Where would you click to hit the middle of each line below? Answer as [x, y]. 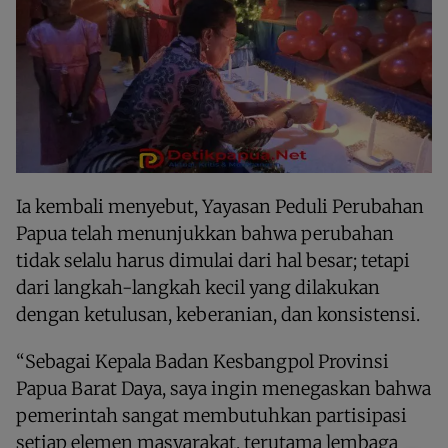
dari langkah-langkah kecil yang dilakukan [198, 287]
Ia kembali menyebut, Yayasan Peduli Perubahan [220, 206]
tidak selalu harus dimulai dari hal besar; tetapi [213, 260]
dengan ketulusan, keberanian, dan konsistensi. [218, 314]
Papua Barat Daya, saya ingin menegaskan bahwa [223, 388]
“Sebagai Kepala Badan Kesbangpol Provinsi [202, 361]
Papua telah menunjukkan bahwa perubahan [205, 233]
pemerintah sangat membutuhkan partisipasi [211, 415]
